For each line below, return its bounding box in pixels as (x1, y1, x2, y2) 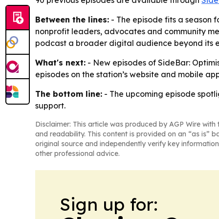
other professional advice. (35, 149, 120, 158)
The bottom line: (35, 89, 102, 99)
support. (35, 101, 66, 110)
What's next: (35, 58, 86, 67)
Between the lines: (35, 15, 109, 24)
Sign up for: (60, 193, 158, 215)
